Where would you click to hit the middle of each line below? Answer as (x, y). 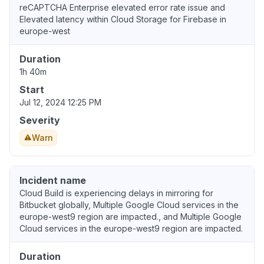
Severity (40, 120)
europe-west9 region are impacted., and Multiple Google (131, 216)
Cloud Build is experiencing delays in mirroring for (116, 193)
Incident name (53, 180)
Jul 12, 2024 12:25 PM (60, 102)
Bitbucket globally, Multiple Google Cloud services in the (129, 204)
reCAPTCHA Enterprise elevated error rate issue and (122, 7)
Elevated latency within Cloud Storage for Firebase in (123, 19)
